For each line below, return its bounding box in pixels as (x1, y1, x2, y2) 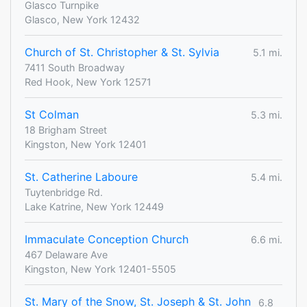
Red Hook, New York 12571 (25, 76, 151, 88)
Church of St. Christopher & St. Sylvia (25, 45, 219, 60)
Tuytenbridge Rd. (25, 186, 103, 199)
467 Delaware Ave (25, 249, 108, 261)
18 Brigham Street (25, 124, 107, 136)
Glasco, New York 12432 (25, 14, 140, 26)
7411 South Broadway (25, 62, 125, 74)
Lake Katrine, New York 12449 (25, 201, 164, 213)
